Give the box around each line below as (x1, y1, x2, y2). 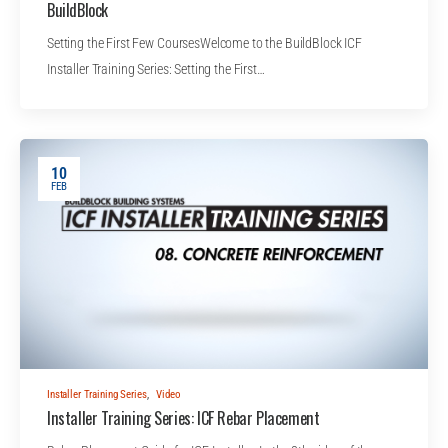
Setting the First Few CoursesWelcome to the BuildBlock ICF (47, 35, 362, 53)
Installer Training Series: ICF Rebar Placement (47, 406, 320, 431)
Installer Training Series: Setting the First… (47, 61, 265, 79)
